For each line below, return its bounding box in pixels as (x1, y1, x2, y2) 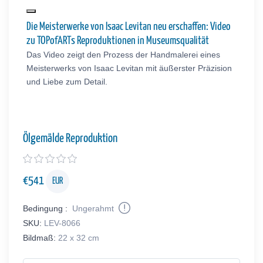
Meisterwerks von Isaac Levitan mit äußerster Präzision (26, 63, 232, 73)
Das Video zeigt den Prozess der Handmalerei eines (26, 49, 220, 59)
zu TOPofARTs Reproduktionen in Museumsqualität (26, 35, 209, 46)
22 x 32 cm (58, 232, 99, 242)
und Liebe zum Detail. (26, 76, 107, 86)
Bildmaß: (23, 232, 56, 242)
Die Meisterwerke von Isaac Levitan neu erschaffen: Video (26, 21, 231, 32)
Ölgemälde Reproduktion (23, 132, 117, 144)
